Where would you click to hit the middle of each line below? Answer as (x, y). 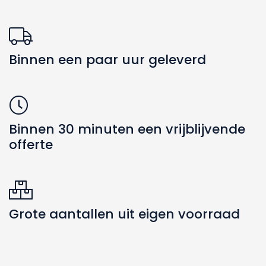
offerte (31, 144)
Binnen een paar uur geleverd (107, 59)
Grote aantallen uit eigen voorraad (124, 214)
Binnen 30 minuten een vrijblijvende (127, 129)
